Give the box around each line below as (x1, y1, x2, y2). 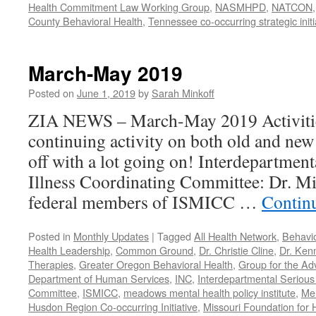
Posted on (28, 85, 74, 100)
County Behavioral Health (28, 13, 142, 28)
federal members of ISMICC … (28, 190, 262, 214)
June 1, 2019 (77, 85, 135, 100)
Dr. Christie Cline (199, 243, 274, 257)
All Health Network (194, 229, 276, 243)
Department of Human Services (28, 271, 169, 286)
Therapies (28, 257, 73, 272)
